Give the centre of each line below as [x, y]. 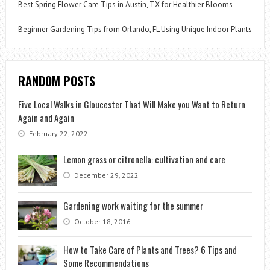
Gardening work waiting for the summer [133, 205]
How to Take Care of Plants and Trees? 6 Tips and [150, 250]
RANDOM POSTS [56, 80]
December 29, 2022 [105, 175]
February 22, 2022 [57, 133]
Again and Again [46, 117]
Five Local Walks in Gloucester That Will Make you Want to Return [131, 104]
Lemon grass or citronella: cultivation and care [144, 159]
